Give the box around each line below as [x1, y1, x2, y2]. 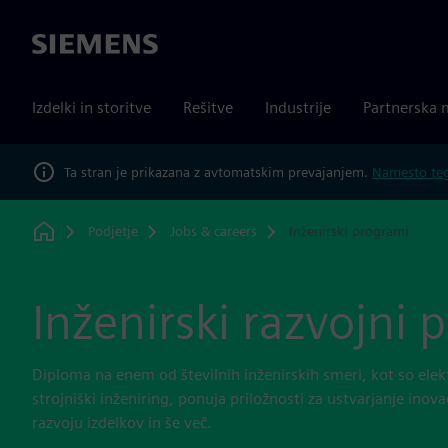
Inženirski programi [288, 223, 409, 240]
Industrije [265, 98, 331, 117]
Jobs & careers [169, 222, 257, 239]
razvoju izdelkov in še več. [32, 413, 212, 432]
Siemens [32, 35, 90, 55]
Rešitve [183, 98, 233, 117]
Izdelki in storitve [32, 98, 151, 117]
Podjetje [87, 222, 138, 239]
